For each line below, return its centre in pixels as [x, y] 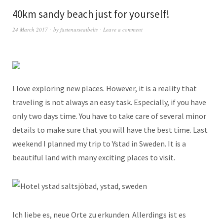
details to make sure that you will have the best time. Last [110, 129]
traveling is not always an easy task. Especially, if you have [109, 102]
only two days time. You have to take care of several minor [109, 116]
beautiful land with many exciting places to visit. [94, 157]
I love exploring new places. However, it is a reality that [105, 88]
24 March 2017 [30, 29]
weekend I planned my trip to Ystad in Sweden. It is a [99, 143]
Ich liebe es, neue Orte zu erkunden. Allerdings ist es [99, 214]
